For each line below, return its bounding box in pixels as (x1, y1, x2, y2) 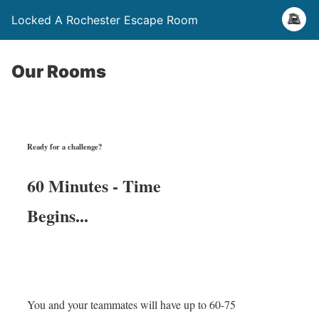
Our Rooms (11, 61, 106, 82)
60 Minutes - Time (27, 172, 162, 198)
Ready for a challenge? (27, 140, 103, 152)
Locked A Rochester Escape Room (11, 13, 198, 27)
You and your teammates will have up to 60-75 (27, 296, 236, 312)
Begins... (27, 202, 89, 228)
